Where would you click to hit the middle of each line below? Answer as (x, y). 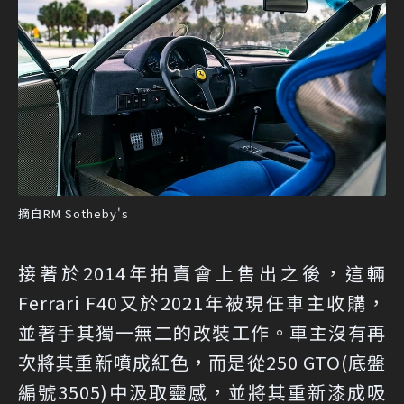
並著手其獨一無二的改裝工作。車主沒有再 (202, 333)
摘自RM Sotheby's (73, 214)
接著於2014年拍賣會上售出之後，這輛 (202, 273)
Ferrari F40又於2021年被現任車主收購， (202, 303)
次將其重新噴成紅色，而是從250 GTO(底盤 (202, 363)
